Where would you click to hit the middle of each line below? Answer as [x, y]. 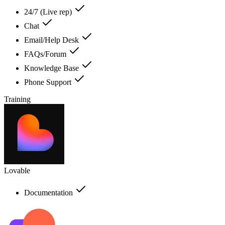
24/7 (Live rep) [49, 12]
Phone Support [49, 82]
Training [17, 99]
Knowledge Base [52, 68]
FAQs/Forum [46, 54]
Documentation [49, 192]
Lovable [17, 170]
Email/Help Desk [52, 40]
